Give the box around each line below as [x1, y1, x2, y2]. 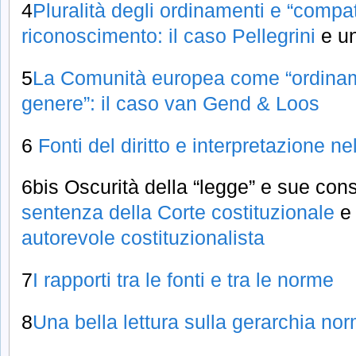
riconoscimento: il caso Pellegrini [21, 24, 315, 47]
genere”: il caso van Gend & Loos [21, 91, 319, 114]
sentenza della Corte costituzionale [21, 201, 335, 224]
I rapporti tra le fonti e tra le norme [33, 269, 334, 292]
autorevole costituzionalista [21, 226, 265, 250]
